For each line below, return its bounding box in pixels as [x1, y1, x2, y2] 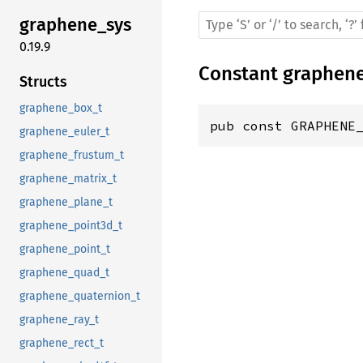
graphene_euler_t [19, 124, 109, 139]
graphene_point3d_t [19, 218, 122, 233]
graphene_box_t [19, 100, 102, 115]
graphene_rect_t [19, 335, 104, 350]
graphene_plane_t [19, 194, 113, 209]
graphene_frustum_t [19, 147, 124, 162]
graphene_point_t [19, 241, 110, 256]
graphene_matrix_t [19, 171, 117, 186]
